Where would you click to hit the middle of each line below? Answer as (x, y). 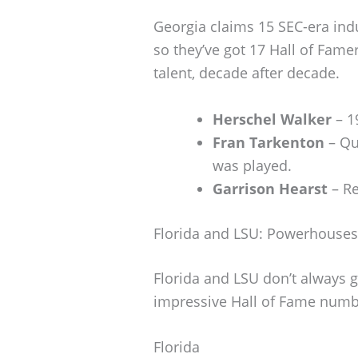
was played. (252, 165)
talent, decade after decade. (247, 72)
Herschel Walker (272, 119)
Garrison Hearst (270, 188)
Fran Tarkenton (268, 142)
